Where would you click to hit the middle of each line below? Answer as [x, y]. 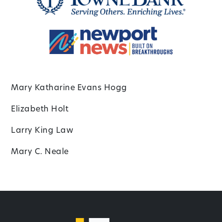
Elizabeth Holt [40, 109]
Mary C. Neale [40, 152]
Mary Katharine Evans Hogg [69, 88]
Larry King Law [42, 131]
